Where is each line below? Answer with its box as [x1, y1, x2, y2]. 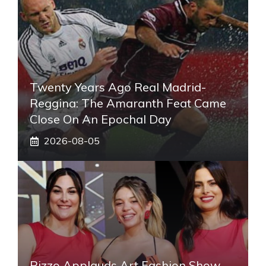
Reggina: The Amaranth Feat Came [30, 96, 226, 111]
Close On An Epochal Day [30, 112, 172, 127]
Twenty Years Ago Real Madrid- [30, 80, 206, 95]
